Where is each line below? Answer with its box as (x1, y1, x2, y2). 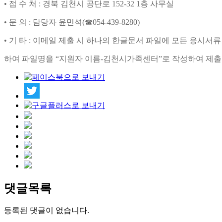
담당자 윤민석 (33, 17, 82, 26)
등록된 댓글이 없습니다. (4, 206, 89, 215)
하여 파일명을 (4, 54, 55, 63)
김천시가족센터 (103, 54, 159, 63)
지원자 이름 (59, 54, 101, 63)
